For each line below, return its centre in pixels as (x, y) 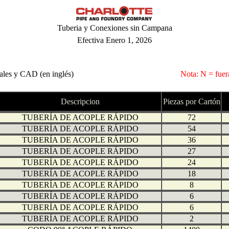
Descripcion (80, 101)
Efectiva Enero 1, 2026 (114, 40)
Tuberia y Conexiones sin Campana (114, 28)
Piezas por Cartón (191, 101)
